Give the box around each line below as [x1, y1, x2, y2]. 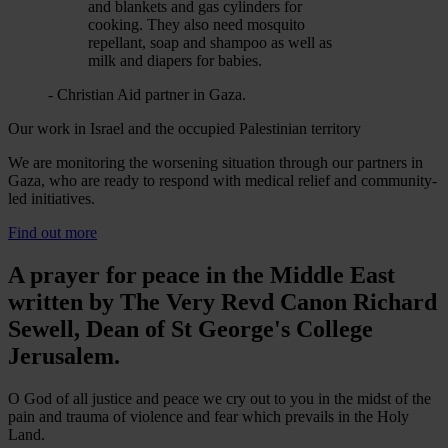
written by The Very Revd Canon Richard [8, 288, 437, 315]
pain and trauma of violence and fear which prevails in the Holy [8, 407, 409, 425]
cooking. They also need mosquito [88, 16, 305, 34]
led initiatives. [8, 190, 95, 208]
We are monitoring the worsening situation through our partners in [8, 154, 423, 172]
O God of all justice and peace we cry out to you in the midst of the [8, 389, 431, 407]
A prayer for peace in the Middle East [8, 261, 395, 288]
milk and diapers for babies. [88, 52, 262, 70]
